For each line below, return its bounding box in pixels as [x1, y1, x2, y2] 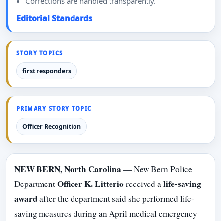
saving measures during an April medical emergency [14, 208, 197, 220]
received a [124, 178, 163, 190]
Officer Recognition [22, 122, 81, 131]
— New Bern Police [121, 163, 192, 175]
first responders [22, 67, 71, 75]
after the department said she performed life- [37, 193, 194, 205]
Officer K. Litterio [57, 178, 124, 190]
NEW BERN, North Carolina [14, 163, 121, 176]
